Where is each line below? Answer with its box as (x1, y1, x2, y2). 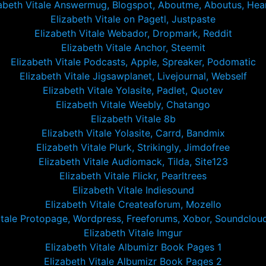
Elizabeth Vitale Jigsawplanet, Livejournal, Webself (19, 70, 247, 82)
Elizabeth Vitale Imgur (84, 227, 182, 239)
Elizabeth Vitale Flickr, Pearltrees (59, 170, 207, 182)
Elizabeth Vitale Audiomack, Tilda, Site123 (38, 156, 228, 167)
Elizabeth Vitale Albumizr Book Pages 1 (45, 241, 221, 253)
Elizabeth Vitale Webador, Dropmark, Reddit (34, 27, 232, 39)
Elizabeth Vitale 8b (90, 113, 176, 125)
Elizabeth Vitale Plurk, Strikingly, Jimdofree (36, 141, 230, 153)
